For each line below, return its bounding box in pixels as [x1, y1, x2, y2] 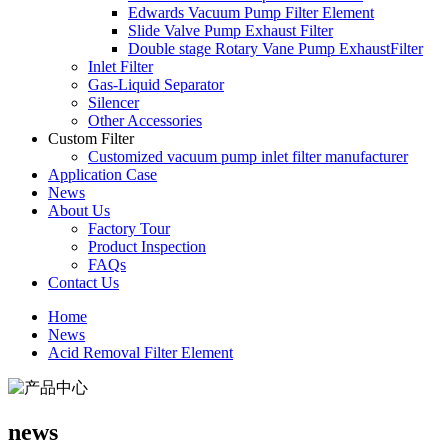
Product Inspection [88, 237, 206, 255]
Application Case [48, 165, 157, 183]
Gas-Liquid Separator [88, 75, 224, 93]
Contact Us [48, 273, 119, 291]
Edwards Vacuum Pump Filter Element [128, 3, 374, 21]
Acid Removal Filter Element [48, 343, 233, 361]
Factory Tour [88, 219, 170, 237]
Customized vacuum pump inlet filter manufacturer [88, 147, 408, 165]
